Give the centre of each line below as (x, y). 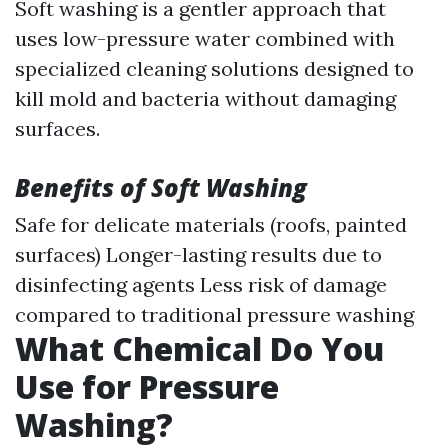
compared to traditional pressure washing (214, 314)
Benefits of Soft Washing (161, 187)
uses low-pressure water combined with (205, 38)
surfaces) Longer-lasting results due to (198, 254)
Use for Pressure (147, 386)
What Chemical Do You (199, 348)
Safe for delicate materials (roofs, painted (211, 224)
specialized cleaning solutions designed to (214, 68)
